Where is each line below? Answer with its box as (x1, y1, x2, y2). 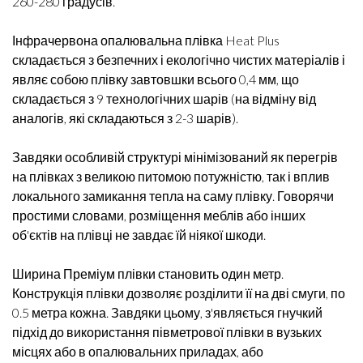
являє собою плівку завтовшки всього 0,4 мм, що (12, 71, 299, 87)
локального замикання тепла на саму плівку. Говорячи (12, 188, 334, 203)
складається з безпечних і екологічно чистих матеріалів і (12, 52, 345, 67)
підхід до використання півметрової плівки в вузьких (12, 324, 322, 340)
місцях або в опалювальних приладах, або (12, 344, 263, 359)
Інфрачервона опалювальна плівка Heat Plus (12, 32, 280, 48)
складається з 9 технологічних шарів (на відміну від (12, 91, 316, 106)
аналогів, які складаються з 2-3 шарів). (12, 110, 238, 126)
